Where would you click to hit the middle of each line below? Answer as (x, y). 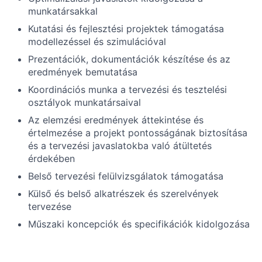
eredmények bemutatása (83, 72)
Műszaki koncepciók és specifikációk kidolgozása (139, 224)
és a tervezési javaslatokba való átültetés (120, 146)
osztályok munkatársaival (85, 102)
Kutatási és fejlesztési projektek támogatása (126, 29)
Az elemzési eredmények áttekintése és (116, 120)
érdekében (51, 158)
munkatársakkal (63, 11)
